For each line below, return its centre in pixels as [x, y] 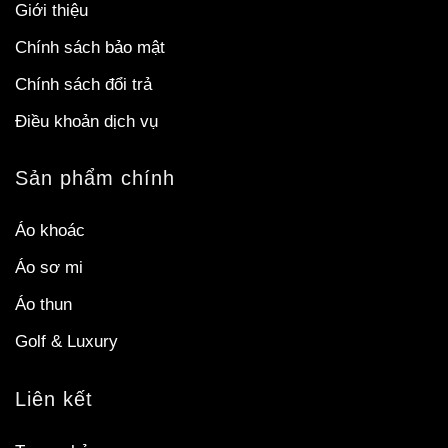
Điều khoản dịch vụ [86, 121]
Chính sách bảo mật [90, 47]
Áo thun [43, 305]
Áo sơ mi [49, 268]
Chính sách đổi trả [83, 84]
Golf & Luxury [66, 342]
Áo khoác [50, 231]
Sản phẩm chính [95, 178]
